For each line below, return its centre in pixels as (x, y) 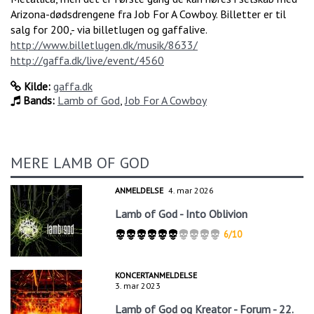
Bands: (37, 101)
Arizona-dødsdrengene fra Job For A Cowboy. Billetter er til (148, 14)
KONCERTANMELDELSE (156, 275)
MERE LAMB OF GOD (80, 162)
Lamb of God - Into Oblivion (182, 213)
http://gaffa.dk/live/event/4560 (87, 61)
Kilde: (36, 87)
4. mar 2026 (191, 190)
